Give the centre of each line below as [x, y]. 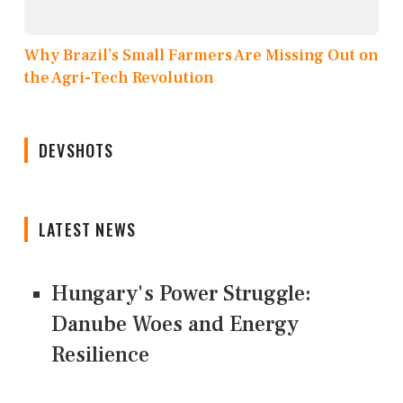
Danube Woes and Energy [175, 325]
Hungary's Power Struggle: [181, 294]
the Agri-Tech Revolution [119, 78]
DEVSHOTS [76, 151]
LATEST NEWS [88, 230]
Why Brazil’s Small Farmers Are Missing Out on [201, 56]
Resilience [100, 355]
